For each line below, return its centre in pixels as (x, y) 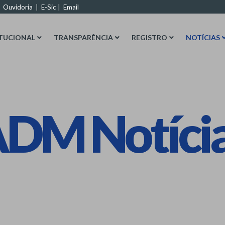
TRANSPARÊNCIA (83, 37)
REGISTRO (149, 37)
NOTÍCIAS (203, 37)
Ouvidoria (18, 7)
